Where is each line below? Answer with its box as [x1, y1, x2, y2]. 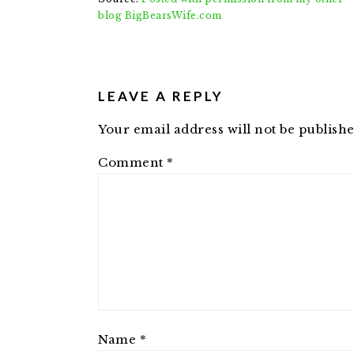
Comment [98, 155, 167, 170]
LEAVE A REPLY [98, 88, 224, 104]
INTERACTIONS [97, 71, 237, 89]
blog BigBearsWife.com [98, 9, 222, 21]
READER [97, 52, 168, 70]
